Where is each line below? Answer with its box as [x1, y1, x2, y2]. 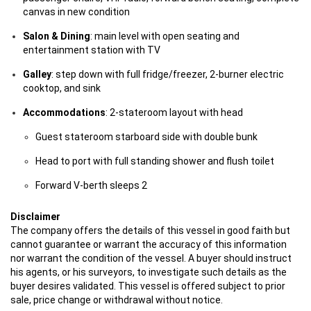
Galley [23, 69, 51, 80]
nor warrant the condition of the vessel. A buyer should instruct [10, 253, 292, 264]
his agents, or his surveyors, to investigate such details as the [10, 267, 287, 278]
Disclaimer [10, 211, 60, 222]
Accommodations [23, 107, 106, 118]
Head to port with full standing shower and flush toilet [35, 155, 274, 167]
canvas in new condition [23, 6, 130, 17]
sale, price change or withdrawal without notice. [10, 294, 223, 305]
